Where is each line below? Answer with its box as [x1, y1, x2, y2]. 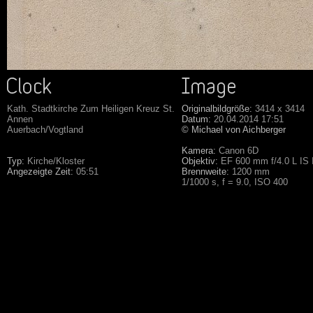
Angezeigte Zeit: [7, 166, 73, 177]
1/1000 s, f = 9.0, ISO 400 [182, 177, 288, 187]
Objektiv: [182, 156, 218, 166]
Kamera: [182, 145, 216, 156]
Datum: [182, 114, 211, 124]
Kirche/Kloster [27, 156, 85, 166]
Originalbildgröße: [182, 103, 252, 114]
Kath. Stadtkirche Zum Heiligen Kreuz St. [7, 103, 175, 114]
